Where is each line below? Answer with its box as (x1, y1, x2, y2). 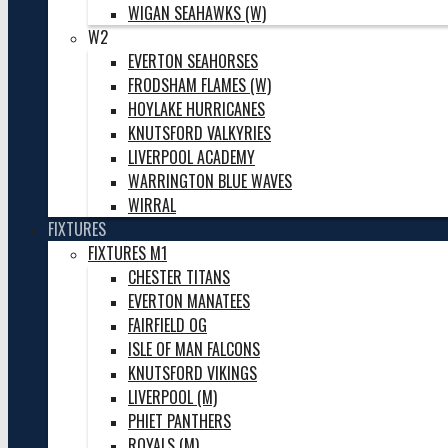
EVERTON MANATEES (128, 289, 250, 313)
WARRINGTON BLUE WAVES (128, 169, 292, 193)
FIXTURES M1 (88, 241, 167, 265)
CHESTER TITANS (128, 265, 230, 289)
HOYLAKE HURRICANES (128, 97, 265, 121)
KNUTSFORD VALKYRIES (128, 121, 271, 145)
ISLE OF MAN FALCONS (128, 337, 260, 361)
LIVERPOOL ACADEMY (128, 145, 255, 169)
